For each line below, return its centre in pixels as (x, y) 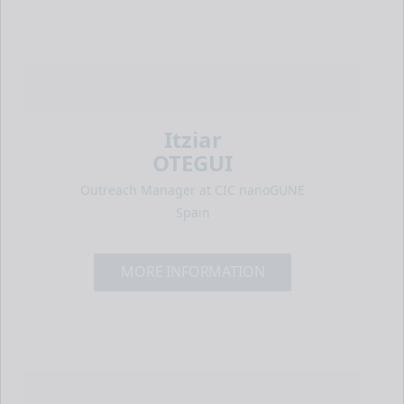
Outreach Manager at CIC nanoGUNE (193, 189)
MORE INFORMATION (193, 272)
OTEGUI (193, 162)
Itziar (193, 139)
